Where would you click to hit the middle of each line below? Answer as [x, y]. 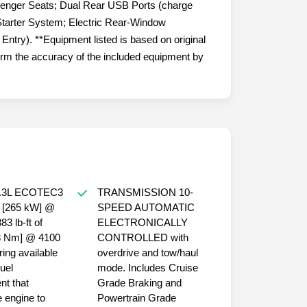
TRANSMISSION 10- [138, 192]
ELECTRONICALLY [142, 222]
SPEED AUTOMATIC [146, 207]
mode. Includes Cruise [147, 267]
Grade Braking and [139, 282]
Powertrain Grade [136, 297]
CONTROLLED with [134, 237]
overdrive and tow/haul [147, 252]
